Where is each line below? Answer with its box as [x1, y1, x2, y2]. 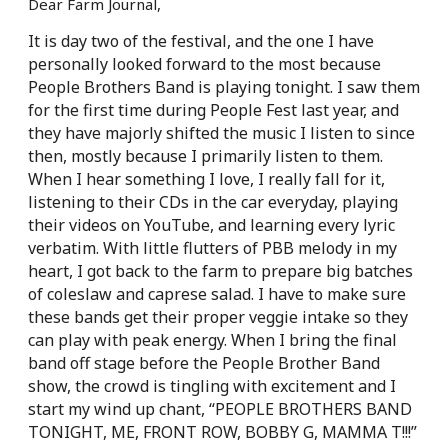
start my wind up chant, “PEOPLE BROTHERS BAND [28, 397, 412, 420]
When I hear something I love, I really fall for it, [28, 167, 385, 190]
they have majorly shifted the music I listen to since [28, 121, 415, 144]
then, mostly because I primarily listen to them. [28, 144, 383, 167]
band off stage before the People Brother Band [28, 351, 380, 374]
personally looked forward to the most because [28, 52, 381, 75]
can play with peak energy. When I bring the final [28, 328, 397, 351]
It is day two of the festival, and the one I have [28, 29, 374, 52]
